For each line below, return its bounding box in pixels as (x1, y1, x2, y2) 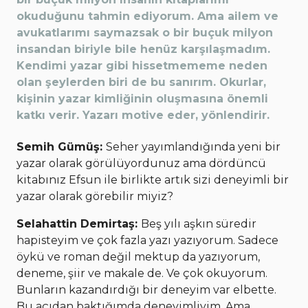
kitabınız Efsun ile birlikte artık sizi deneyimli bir (16, 173, 289, 186)
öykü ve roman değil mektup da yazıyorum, (16, 250, 260, 263)
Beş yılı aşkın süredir (141, 217, 256, 230)
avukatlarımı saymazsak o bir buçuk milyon (16, 26, 273, 40)
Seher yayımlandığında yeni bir (106, 140, 280, 153)
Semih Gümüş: (16, 140, 106, 153)
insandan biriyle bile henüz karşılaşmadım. (16, 43, 270, 56)
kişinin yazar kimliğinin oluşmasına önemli (16, 92, 268, 106)
